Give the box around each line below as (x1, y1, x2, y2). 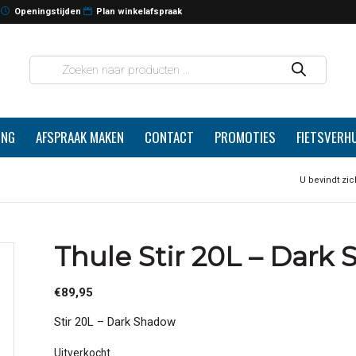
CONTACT (145, 127, 194, 147)
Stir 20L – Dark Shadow (54, 314, 176, 329)
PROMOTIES (215, 127, 276, 147)
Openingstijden (14, 6, 81, 17)
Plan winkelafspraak (96, 6, 182, 17)
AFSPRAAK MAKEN (36, 127, 124, 147)
